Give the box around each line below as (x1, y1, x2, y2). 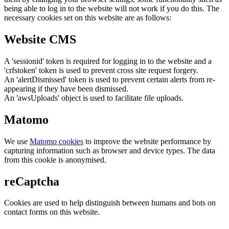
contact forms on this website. (4, 208, 100, 217)
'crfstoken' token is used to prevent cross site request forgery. (4, 65, 198, 75)
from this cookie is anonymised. (4, 155, 106, 164)
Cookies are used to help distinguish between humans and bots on (4, 198, 216, 208)
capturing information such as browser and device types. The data (4, 146, 215, 155)
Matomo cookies (30, 136, 83, 146)
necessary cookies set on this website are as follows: (4, 13, 171, 22)
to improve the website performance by (83, 136, 211, 146)
